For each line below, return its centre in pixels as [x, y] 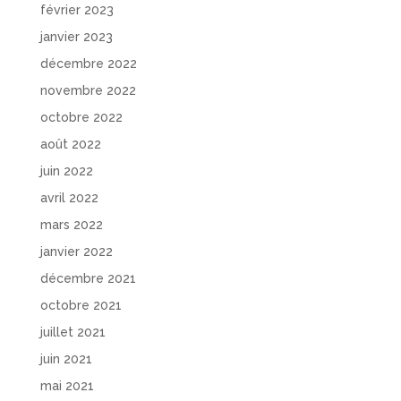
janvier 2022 [76, 252]
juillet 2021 [73, 333]
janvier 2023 [76, 37]
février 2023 [77, 10]
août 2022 [70, 145]
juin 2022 [66, 171]
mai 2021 [67, 386]
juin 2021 [66, 359]
